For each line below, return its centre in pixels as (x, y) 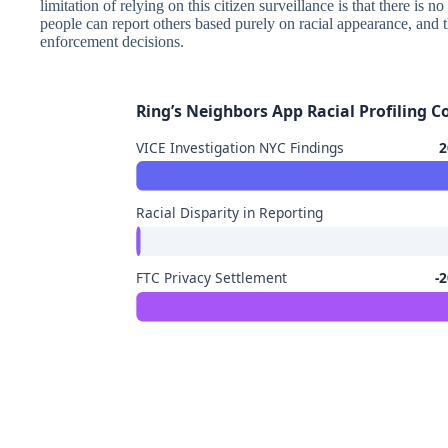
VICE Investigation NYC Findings (240, 147)
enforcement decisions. (112, 41)
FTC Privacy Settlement (212, 278)
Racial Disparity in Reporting (230, 212)
